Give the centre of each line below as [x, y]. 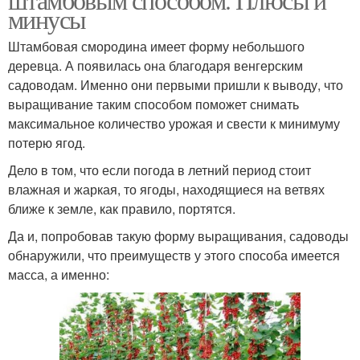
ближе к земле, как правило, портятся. [122, 208]
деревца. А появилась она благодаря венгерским [155, 65]
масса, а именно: [59, 274]
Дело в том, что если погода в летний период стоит [160, 170]
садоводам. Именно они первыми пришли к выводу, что [176, 84]
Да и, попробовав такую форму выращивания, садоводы [178, 235]
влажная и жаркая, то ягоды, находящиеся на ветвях [166, 189]
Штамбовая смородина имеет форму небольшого [156, 46]
